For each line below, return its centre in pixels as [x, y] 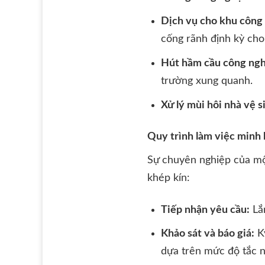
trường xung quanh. [207, 81]
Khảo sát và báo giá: [208, 234]
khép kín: [169, 178]
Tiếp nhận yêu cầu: [206, 210]
